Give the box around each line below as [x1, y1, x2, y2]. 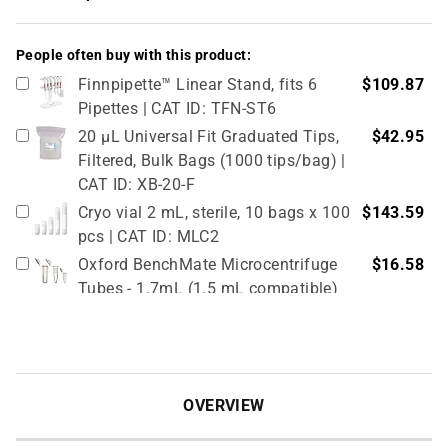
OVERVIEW [183, 395, 265, 415]
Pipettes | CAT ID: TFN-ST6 [78, 98, 277, 118]
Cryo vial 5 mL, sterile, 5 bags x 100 [78, 354, 341, 374]
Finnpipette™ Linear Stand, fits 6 [78, 74, 318, 94]
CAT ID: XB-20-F [78, 174, 196, 194]
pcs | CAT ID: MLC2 [78, 226, 220, 246]
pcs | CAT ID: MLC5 [78, 378, 220, 398]
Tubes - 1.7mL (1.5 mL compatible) [78, 278, 339, 298]
